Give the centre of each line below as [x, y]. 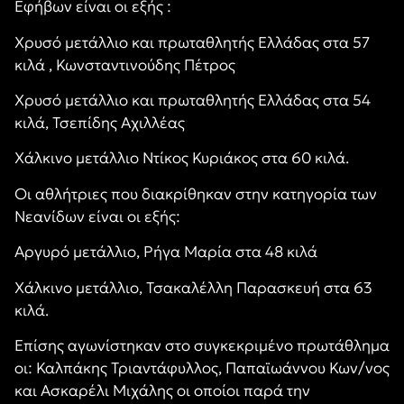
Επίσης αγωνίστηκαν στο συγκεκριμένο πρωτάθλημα [202, 345]
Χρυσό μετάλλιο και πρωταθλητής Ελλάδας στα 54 [193, 100]
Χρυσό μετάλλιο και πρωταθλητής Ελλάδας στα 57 [192, 42]
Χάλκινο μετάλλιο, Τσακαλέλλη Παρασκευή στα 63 [193, 287]
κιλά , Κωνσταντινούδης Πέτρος [125, 64]
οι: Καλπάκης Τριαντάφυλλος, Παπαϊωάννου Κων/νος [202, 367]
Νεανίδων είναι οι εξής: [97, 216]
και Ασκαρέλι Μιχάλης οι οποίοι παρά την [162, 390]
